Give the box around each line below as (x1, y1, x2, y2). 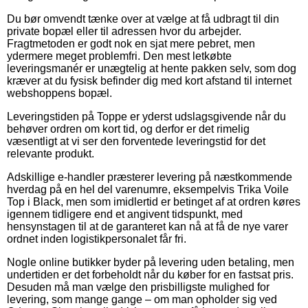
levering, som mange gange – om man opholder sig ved (7, 293, 277, 305)
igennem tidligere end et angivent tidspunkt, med (7, 208, 243, 220)
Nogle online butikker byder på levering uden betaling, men (7, 256, 294, 268)
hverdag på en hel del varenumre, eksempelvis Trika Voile (7, 183, 289, 195)
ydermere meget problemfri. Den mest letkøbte (7, 49, 232, 62)
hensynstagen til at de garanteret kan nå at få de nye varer (7, 220, 288, 232)
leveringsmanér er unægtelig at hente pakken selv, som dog (7, 62, 296, 74)
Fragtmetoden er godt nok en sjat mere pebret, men (7, 37, 255, 49)
